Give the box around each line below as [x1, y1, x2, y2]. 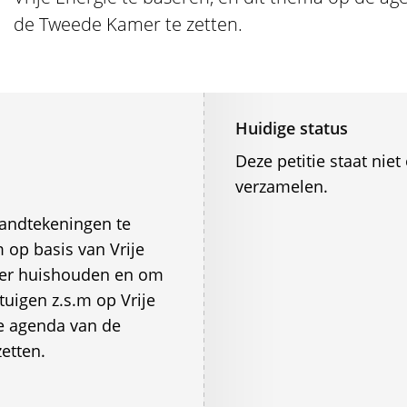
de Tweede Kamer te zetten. [14, 12, 243, 36]
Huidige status [234, 117, 348, 139]
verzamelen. [234, 175, 328, 197]
